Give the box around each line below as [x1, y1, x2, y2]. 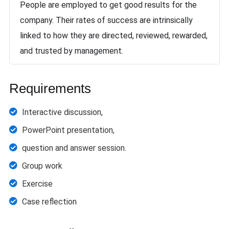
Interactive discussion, [22, 107, 103, 117]
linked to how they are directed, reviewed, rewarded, [20, 31, 208, 40]
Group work [22, 161, 62, 171]
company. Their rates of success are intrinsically [20, 15, 193, 25]
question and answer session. [22, 143, 126, 153]
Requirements [9, 81, 91, 96]
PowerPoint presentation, [22, 125, 114, 135]
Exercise [22, 179, 53, 189]
